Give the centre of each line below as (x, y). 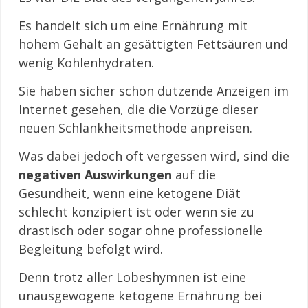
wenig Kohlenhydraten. (86, 62)
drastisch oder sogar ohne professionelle (141, 230)
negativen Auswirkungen (95, 174)
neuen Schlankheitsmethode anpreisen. (135, 128)
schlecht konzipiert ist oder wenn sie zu (136, 211)
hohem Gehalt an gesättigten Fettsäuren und (153, 44)
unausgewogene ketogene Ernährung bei (140, 295)
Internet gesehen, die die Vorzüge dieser (139, 109)
